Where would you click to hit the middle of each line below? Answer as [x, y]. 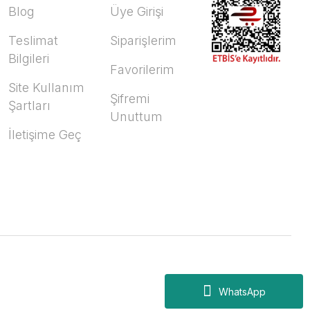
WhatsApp [242, 291]
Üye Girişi [137, 11]
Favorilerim [143, 70]
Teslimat [34, 40]
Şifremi [130, 99]
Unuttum [137, 117]
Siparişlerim [144, 40]
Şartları [30, 106]
